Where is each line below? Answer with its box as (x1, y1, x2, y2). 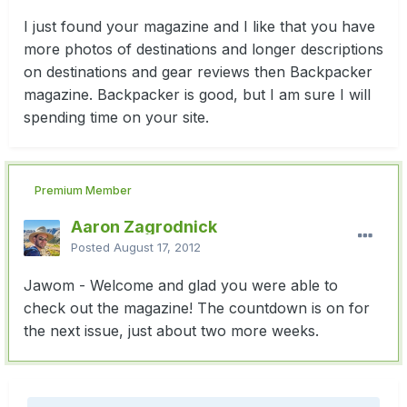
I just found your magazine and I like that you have (24, 16, 375, 35)
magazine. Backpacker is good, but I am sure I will (24, 84, 371, 104)
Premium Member (35, 183, 132, 197)
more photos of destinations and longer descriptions (24, 39, 383, 58)
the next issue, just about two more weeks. (24, 321, 319, 340)
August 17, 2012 (114, 239, 201, 254)
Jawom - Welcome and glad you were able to (24, 275, 338, 294)
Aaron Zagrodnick (71, 216, 217, 236)
